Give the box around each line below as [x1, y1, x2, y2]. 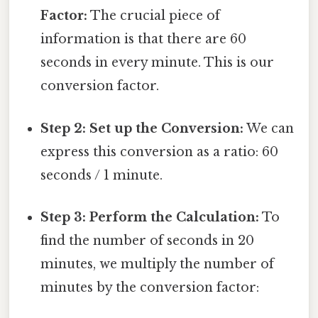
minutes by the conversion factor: [40, 279, 260, 295]
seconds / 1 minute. [40, 167, 163, 183]
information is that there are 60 [40, 31, 247, 48]
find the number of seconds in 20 [40, 232, 255, 248]
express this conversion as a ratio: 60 [40, 143, 279, 160]
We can [243, 120, 295, 136]
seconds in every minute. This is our [40, 55, 275, 71]
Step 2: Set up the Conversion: [40, 120, 244, 136]
